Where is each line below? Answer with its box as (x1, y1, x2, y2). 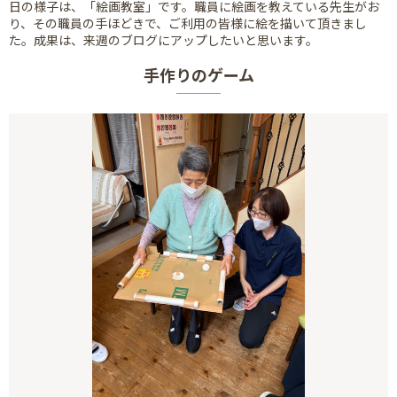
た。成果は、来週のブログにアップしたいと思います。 (9, 31, 318, 50)
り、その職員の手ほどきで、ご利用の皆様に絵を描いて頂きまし (9, 14, 367, 33)
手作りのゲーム (143, 63, 254, 87)
